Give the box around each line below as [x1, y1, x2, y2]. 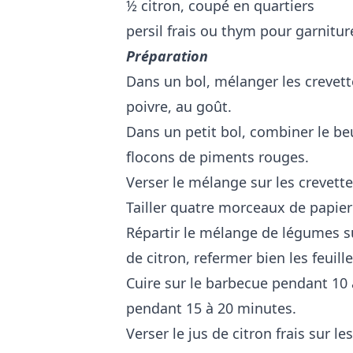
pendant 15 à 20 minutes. [126, 298, 296, 318]
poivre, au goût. [126, 96, 232, 116]
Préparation [126, 46, 208, 65]
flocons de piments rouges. [126, 147, 313, 166]
